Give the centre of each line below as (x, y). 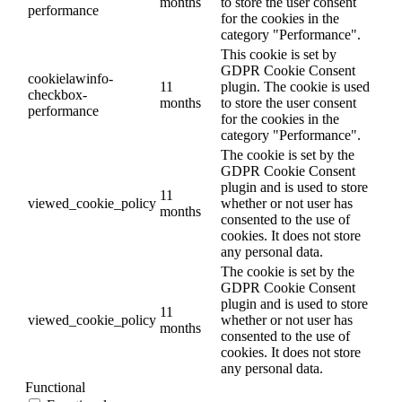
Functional (55, 388)
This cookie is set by (279, 55)
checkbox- (57, 95)
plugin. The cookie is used (295, 87)
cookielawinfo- (70, 79)
